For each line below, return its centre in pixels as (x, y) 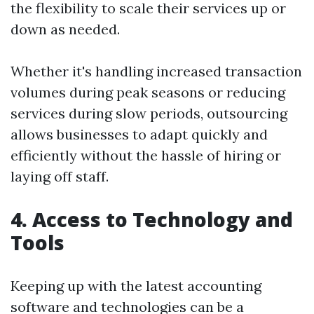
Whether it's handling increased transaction (156, 71)
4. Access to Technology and (152, 219)
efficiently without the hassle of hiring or (146, 155)
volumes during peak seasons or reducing (148, 92)
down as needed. (65, 29)
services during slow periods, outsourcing (149, 113)
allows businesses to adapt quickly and (139, 134)
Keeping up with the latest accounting (136, 286)
